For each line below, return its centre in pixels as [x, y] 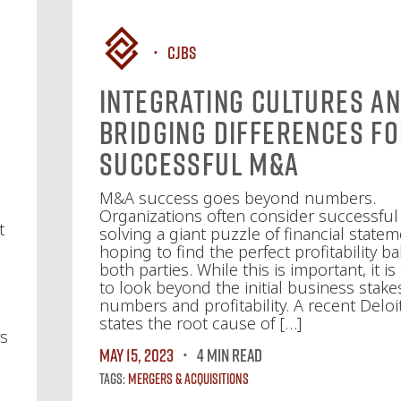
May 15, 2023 [137, 354]
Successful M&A [200, 164]
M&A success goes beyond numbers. [238, 198]
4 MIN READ [230, 354]
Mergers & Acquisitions [188, 379]
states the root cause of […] [200, 323]
